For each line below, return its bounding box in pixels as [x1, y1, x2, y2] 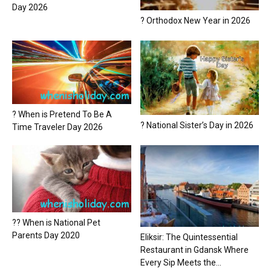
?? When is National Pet [12, 217, 100, 227]
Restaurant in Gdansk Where [140, 245, 249, 255]
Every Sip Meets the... [140, 258, 221, 268]
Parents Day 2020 [12, 230, 80, 240]
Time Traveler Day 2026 [12, 122, 103, 132]
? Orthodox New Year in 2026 [140, 15, 250, 25]
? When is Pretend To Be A [12, 109, 112, 119]
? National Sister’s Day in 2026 [140, 120, 253, 131]
